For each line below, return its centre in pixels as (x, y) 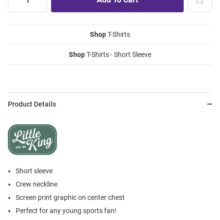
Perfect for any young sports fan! (66, 211)
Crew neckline (37, 184)
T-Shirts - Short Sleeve (118, 55)
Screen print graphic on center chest (70, 198)
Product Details (32, 104)
